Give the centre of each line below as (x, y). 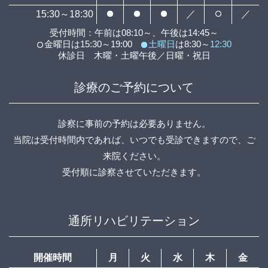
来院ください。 (134, 156)
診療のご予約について (134, 88)
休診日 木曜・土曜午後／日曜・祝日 (134, 56)
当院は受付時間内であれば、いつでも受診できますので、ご (134, 140)
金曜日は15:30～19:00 (92, 44)
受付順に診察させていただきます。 (134, 172)
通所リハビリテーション (134, 221)
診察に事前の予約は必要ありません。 (134, 124)
